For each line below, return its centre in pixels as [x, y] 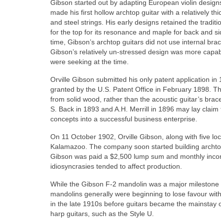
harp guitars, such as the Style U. [102, 214]
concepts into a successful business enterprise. [124, 119]
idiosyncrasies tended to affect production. [116, 166]
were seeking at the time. [90, 62]
